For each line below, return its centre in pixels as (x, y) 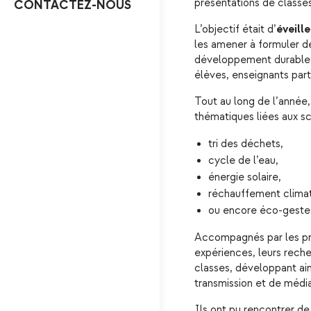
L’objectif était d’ (235, 30)
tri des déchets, (246, 144)
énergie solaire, (245, 178)
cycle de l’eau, (243, 161)
